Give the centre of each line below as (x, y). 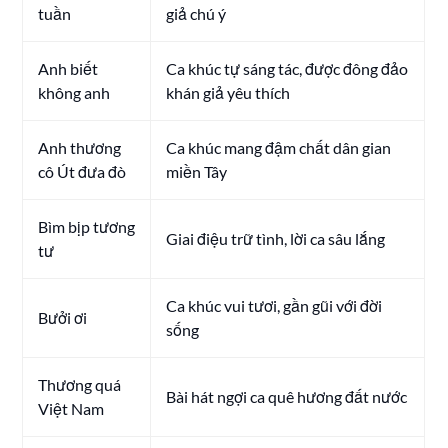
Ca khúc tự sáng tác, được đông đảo (287, 69)
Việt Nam (71, 409)
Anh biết (68, 69)
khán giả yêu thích (228, 93)
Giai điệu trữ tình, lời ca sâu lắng (276, 239)
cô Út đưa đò (82, 172)
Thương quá (80, 385)
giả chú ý (196, 14)
